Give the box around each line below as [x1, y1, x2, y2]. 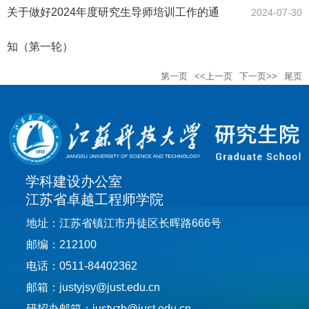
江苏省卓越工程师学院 [26, 191, 163, 207]
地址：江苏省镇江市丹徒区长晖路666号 [26, 217, 221, 229]
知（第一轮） [7, 41, 73, 53]
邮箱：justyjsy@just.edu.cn [26, 281, 160, 293]
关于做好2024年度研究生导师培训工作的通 [7, 6, 219, 19]
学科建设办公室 [26, 173, 122, 189]
